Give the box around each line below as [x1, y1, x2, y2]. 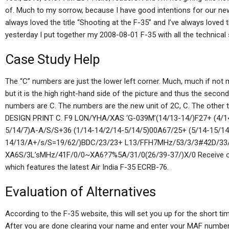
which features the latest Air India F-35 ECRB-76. [5, 163, 169, 172]
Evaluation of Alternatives [5, 184, 156, 199]
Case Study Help [5, 52, 100, 67]
